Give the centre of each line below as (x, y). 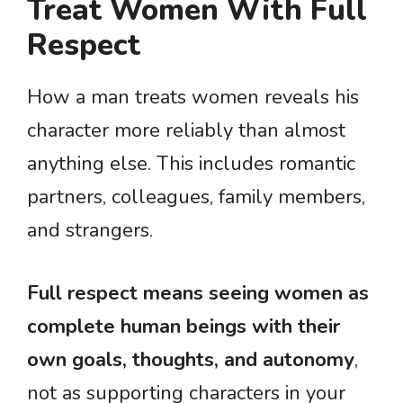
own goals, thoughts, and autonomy (191, 360)
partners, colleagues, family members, (196, 197)
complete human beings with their (184, 327)
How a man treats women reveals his (193, 97)
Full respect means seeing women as (198, 293)
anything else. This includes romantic (191, 164)
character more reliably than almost (186, 130)
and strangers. (90, 230)
